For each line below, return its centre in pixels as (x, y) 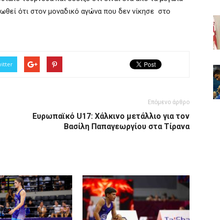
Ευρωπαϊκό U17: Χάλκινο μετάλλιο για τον (111, 116)
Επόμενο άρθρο (169, 102)
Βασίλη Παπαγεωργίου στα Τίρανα (127, 126)
